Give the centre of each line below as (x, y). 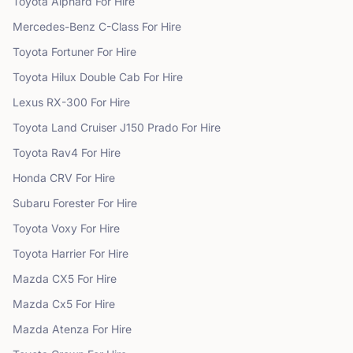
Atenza (71, 329)
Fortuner (72, 52)
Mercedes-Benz (54, 26)
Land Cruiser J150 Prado (115, 127)
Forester (74, 203)
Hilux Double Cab (96, 77)
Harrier (69, 253)
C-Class (119, 26)
